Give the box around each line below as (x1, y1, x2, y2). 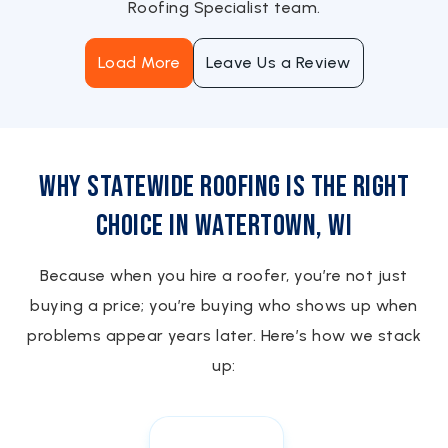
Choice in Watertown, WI (95, 208, 353, 244)
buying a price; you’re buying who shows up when (30, 296, 418, 315)
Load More (97, 53, 180, 72)
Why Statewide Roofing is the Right (39, 169, 409, 205)
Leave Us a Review (206, 53, 351, 72)
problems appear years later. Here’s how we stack (27, 326, 421, 345)
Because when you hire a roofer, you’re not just (40, 266, 408, 285)
